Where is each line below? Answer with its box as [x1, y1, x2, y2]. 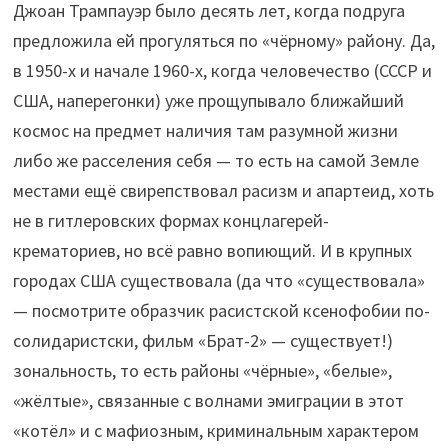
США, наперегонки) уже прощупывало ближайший [12, 89, 404, 113]
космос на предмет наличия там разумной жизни [12, 119, 398, 143]
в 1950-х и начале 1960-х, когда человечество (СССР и [12, 59, 432, 83]
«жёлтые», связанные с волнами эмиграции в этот [12, 389, 404, 413]
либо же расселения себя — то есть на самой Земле [12, 149, 419, 173]
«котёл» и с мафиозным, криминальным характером [12, 419, 419, 443]
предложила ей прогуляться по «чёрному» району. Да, [12, 29, 435, 53]
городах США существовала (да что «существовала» [12, 269, 425, 293]
